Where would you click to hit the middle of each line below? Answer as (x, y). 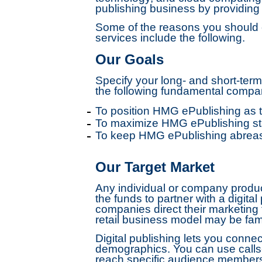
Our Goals (129, 59)
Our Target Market (155, 167)
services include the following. (170, 38)
